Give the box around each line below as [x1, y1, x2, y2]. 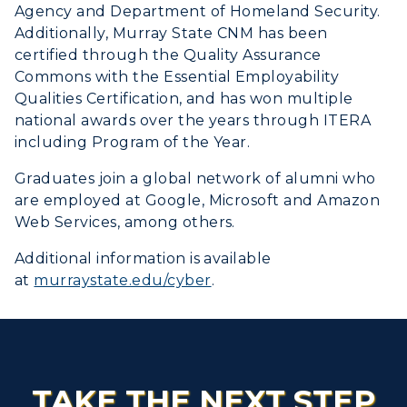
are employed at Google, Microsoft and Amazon [15, 192, 381, 210]
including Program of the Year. [15, 134, 254, 152]
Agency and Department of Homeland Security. [15, 3, 385, 21]
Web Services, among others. [15, 213, 240, 232]
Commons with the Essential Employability [15, 68, 340, 86]
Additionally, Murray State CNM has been [15, 25, 328, 43]
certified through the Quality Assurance [15, 46, 322, 65]
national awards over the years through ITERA [15, 112, 372, 130]
